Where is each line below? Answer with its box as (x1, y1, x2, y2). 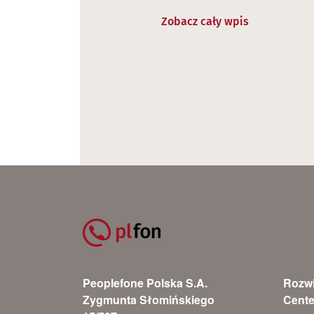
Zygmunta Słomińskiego (83, 292, 214, 308)
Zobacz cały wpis (161, 15, 249, 29)
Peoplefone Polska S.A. (83, 275, 207, 292)
